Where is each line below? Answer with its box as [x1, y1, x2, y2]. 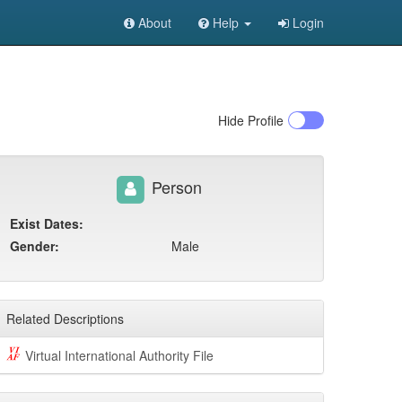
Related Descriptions [6, 310, 124, 328]
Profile [244, 111, 284, 129]
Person [146, 174, 202, 198]
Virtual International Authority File [24, 346, 214, 364]
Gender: [10, 237, 59, 255]
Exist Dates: [10, 214, 83, 232]
